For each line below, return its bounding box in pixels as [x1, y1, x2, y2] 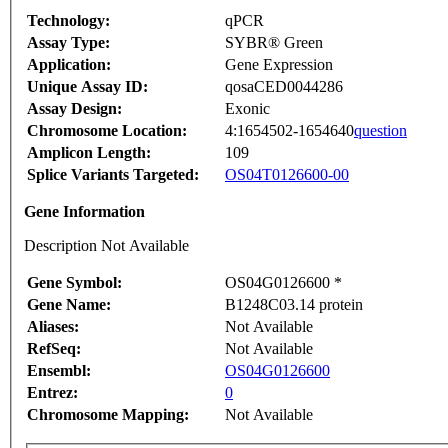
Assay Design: [27, 100, 122, 118]
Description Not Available [24, 237, 189, 255]
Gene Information [24, 203, 145, 221]
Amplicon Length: [27, 144, 151, 162]
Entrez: [27, 384, 78, 402]
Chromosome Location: [27, 122, 187, 140]
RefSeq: [27, 340, 81, 358]
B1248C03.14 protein [225, 296, 363, 314]
